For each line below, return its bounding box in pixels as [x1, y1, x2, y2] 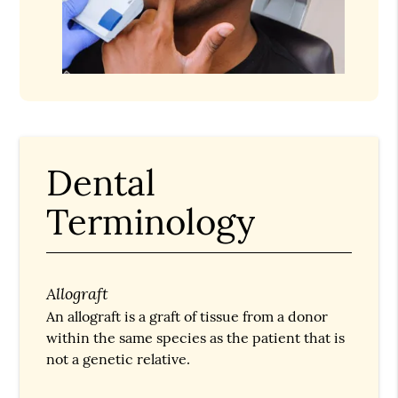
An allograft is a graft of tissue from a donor [46, 306, 329, 325]
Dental [46, 159, 156, 205]
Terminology [46, 198, 256, 244]
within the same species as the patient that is [46, 328, 346, 346]
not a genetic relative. [46, 349, 191, 368]
